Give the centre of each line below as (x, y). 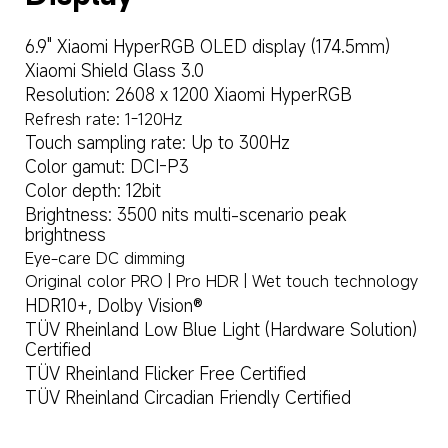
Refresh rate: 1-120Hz (103, 118)
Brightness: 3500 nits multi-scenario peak (187, 215)
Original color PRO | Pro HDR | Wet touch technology (221, 281)
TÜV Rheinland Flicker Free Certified (165, 373)
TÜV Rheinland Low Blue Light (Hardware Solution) (223, 329)
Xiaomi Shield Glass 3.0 (114, 71)
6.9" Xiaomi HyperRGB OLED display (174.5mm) (207, 47)
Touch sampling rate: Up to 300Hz (157, 142)
